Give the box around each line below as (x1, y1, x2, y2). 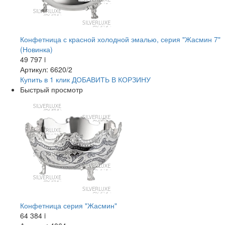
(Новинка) (20, 44, 53, 55)
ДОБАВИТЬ (72, 74, 109, 85)
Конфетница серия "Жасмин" (20, 200, 117, 211)
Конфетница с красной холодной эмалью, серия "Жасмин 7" (20, 34, 220, 45)
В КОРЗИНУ (109, 74, 151, 85)
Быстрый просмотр (20, 84, 83, 95)
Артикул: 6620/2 (20, 64, 72, 75)
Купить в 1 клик (20, 74, 70, 85)
